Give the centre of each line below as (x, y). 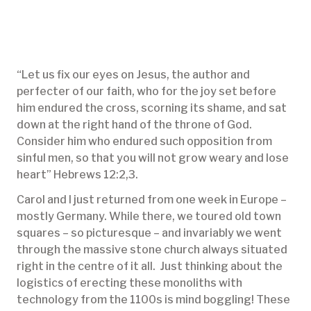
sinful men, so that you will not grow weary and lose (153, 158)
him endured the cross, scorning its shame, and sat (152, 108)
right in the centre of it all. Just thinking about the (150, 267)
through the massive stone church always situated (152, 250)
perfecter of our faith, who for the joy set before (146, 92)
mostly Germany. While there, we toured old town (149, 217)
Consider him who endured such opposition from (144, 142)
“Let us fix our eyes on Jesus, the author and (133, 75)
